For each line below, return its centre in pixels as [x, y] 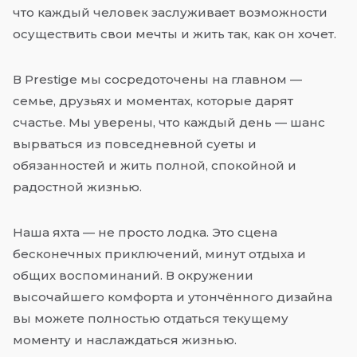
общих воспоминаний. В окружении [133, 276]
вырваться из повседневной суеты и [135, 144]
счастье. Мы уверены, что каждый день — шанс [169, 123]
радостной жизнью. [77, 187]
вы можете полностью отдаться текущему [151, 319]
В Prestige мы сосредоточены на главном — [157, 80]
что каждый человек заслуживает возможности [170, 13]
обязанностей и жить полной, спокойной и [155, 166]
